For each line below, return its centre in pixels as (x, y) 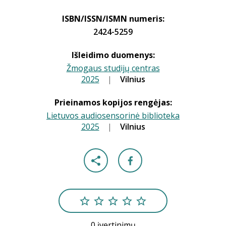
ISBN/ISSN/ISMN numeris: (113, 19)
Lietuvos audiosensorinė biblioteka (113, 116)
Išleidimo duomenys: (113, 55)
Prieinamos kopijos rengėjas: (113, 102)
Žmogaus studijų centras (113, 68)
